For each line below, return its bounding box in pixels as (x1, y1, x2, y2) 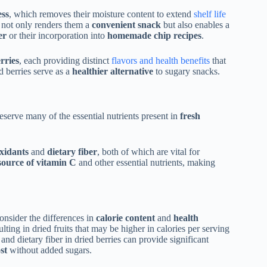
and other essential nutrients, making (76, 157, 215, 167)
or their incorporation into (7, 30, 107, 41)
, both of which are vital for (97, 147, 200, 157)
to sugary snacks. (153, 66, 220, 77)
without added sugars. (7, 244, 92, 255)
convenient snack (92, 20, 161, 30)
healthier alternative (72, 66, 153, 77)
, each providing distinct (19, 55, 111, 66)
